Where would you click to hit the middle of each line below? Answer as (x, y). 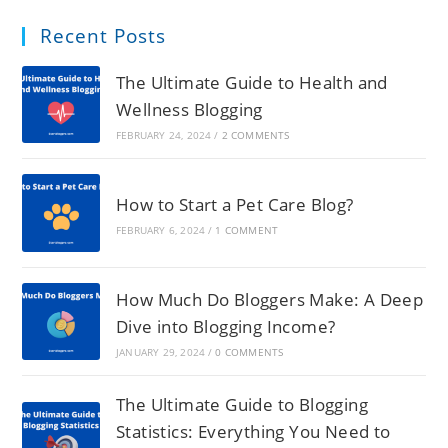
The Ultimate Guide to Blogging (241, 405)
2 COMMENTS (255, 134)
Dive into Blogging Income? (225, 326)
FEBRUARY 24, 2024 (163, 134)
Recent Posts (103, 36)
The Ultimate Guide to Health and (251, 82)
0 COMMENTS (249, 351)
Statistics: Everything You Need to (253, 432)
